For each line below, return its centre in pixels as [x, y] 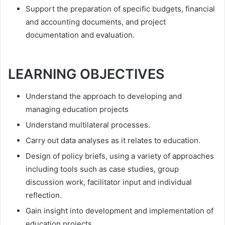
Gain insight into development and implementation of [120, 211]
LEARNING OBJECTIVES [86, 74]
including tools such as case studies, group [102, 169]
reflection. [44, 195]
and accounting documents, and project [96, 22]
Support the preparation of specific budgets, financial [120, 9]
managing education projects [77, 109]
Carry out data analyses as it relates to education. [113, 141]
